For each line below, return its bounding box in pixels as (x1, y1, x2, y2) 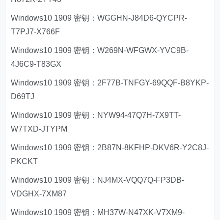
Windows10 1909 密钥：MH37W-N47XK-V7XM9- (11, 208, 185, 217)
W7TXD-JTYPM (11, 124, 68, 133)
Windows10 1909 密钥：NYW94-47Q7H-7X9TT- (11, 110, 181, 119)
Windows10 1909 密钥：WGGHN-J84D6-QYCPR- (11, 13, 188, 22)
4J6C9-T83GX (11, 59, 62, 68)
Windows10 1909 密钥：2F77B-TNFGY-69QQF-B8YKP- (11, 78, 209, 87)
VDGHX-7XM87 (11, 189, 67, 198)
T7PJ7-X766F (11, 27, 60, 36)
